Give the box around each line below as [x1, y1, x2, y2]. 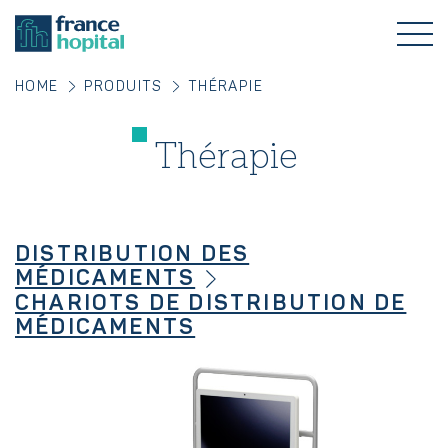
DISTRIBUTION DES [15, 240, 250, 269]
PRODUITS [83, 78, 163, 95]
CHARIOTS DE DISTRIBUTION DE [15, 289, 407, 318]
